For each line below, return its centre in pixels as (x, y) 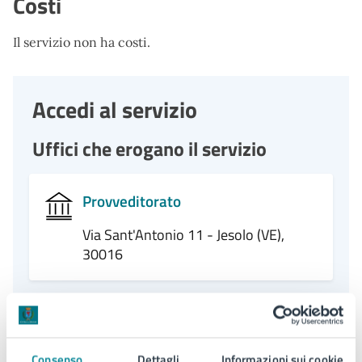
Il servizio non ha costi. (82, 42)
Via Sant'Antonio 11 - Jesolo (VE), (183, 235)
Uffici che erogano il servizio (149, 149)
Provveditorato (131, 201)
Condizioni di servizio (114, 338)
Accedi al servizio (115, 109)
